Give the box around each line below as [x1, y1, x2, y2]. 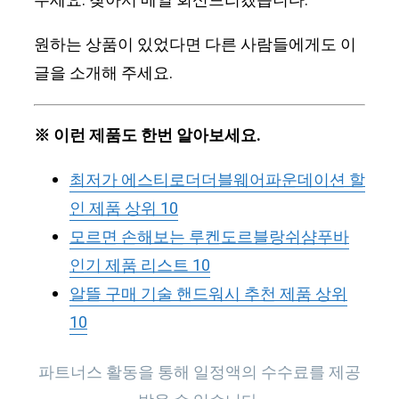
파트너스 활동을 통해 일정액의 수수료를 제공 [38, 361, 361, 386]
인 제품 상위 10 [69, 197, 178, 222]
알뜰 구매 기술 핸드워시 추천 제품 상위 [69, 282, 347, 307]
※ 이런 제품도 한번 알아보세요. [34, 124, 261, 149]
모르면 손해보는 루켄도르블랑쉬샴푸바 [69, 225, 349, 250]
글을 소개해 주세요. [34, 61, 173, 86]
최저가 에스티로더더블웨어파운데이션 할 [69, 168, 365, 193]
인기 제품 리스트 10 [69, 254, 210, 279]
